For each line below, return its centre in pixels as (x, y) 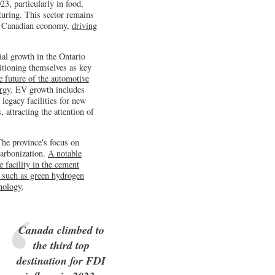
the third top (61, 245)
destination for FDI (61, 260)
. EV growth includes (47, 90)
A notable (65, 153)
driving (84, 25)
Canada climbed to (61, 230)
